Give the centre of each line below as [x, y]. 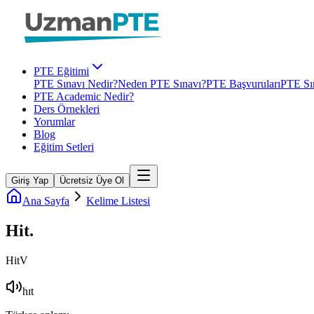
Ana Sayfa [46, 201]
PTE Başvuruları [243, 84]
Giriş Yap [30, 180]
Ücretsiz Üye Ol [92, 180]
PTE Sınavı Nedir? [76, 84]
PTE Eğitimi [61, 71]
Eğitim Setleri [64, 147]
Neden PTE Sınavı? [162, 84]
